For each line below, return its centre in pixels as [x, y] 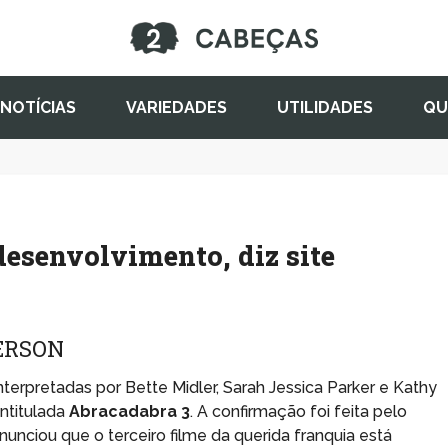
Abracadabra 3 [130, 411]
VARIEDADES [176, 107]
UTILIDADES [324, 107]
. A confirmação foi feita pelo [299, 411]
